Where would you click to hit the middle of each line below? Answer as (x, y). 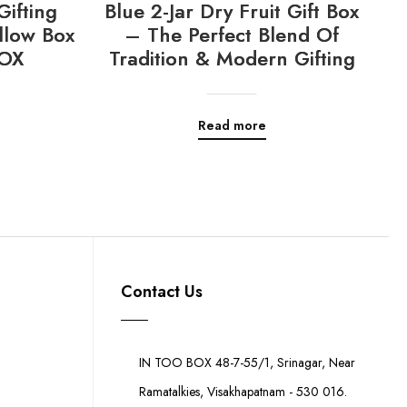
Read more (232, 125)
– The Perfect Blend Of (232, 34)
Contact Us (162, 291)
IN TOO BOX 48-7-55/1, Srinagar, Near (247, 362)
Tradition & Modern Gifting (232, 58)
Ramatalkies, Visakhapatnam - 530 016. (243, 391)
